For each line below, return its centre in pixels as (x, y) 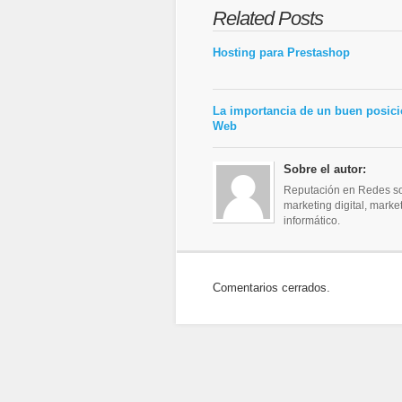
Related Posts (268, 18)
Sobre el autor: (325, 169)
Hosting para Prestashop (281, 52)
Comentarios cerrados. (271, 288)
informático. (312, 221)
